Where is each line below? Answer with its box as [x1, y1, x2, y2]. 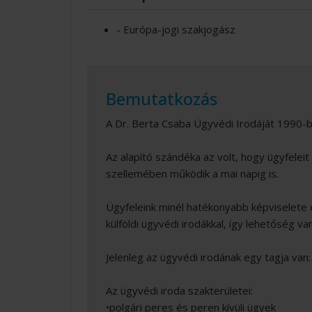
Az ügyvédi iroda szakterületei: [106, 283, 253, 297]
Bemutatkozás [106, 87, 217, 110]
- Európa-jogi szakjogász [116, 22, 235, 36]
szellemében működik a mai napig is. [106, 166, 279, 180]
